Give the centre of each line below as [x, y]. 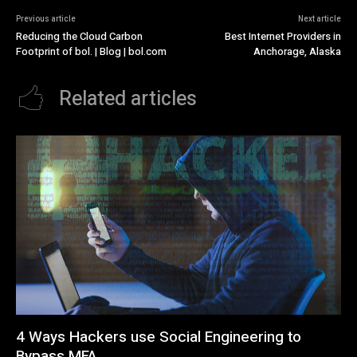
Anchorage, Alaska [297, 52]
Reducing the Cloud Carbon [79, 37]
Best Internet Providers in [282, 37]
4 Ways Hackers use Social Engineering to [159, 337]
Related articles [128, 100]
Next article [319, 20]
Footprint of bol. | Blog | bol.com [91, 52]
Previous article [46, 20]
